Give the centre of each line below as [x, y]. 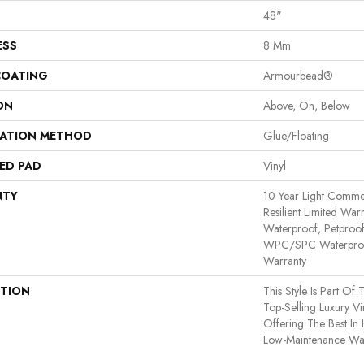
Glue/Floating [296, 135]
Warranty [285, 260]
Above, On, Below [307, 105]
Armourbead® [298, 75]
